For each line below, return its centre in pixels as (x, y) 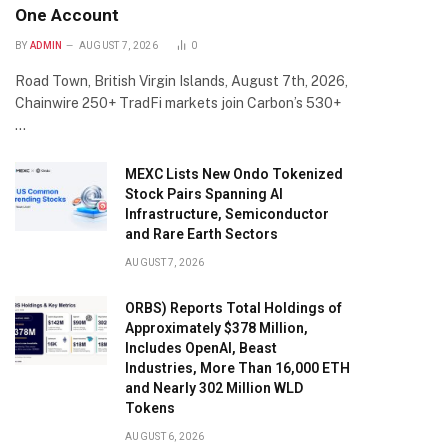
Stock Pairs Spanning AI (204, 194)
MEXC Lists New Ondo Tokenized (234, 174)
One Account (67, 15)
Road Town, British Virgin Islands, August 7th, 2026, (181, 81)
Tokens (150, 408)
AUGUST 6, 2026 (165, 436)
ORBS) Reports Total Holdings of (233, 308)
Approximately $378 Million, (216, 328)
